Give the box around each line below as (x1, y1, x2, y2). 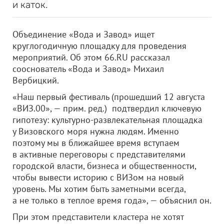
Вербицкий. (12, 74, 59, 86)
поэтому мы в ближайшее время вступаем (12, 137, 179, 148)
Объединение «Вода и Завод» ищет (12, 28, 154, 40)
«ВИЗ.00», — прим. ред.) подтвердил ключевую (12, 102, 201, 114)
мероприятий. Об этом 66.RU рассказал (12, 51, 170, 63)
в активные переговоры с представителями (12, 148, 185, 160)
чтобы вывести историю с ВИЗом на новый (12, 171, 184, 183)
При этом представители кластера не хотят (12, 211, 183, 222)
